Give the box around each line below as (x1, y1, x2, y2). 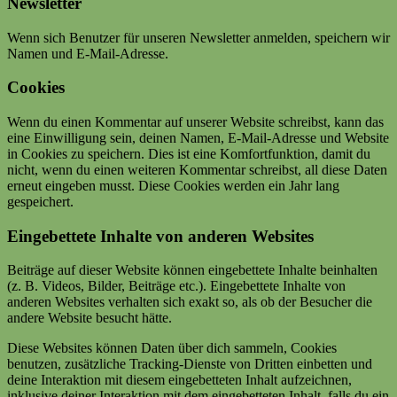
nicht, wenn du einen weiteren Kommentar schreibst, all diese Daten (7, 161, 387, 177)
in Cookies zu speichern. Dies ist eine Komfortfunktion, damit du (7, 145, 370, 161)
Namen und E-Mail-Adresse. (7, 45, 168, 61)
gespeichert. (7, 193, 74, 209)
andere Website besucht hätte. (7, 310, 172, 326)
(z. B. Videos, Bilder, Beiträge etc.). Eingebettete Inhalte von (7, 278, 346, 294)
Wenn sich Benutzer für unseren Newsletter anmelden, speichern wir (7, 29, 390, 45)
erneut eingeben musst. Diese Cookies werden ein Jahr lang (7, 177, 339, 193)
